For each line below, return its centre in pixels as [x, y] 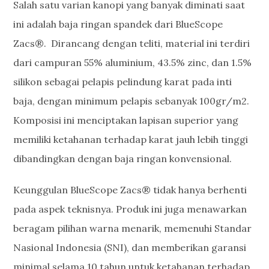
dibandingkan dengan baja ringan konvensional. [123, 159]
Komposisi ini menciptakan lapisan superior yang [126, 120]
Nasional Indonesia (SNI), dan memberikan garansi [130, 247]
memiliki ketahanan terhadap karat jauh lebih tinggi [131, 139]
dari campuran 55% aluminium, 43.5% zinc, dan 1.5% [133, 62]
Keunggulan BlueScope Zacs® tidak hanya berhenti [130, 190]
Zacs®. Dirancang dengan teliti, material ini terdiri [132, 43]
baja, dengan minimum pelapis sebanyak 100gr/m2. [131, 101]
